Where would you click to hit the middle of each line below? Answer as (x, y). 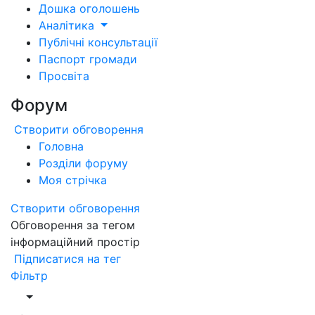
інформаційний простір (75, 242)
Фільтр (29, 276)
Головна (61, 146)
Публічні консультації (98, 42)
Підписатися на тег (67, 259)
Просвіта (64, 76)
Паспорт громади (88, 59)
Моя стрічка (73, 180)
